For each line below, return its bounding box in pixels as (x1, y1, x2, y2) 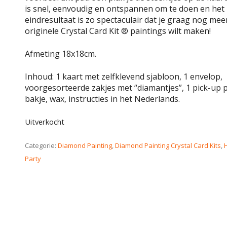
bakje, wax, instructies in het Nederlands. (25, 93, 180, 104)
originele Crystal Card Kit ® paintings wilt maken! (25, 25, 211, 36)
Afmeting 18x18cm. (25, 48, 96, 59)
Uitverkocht (25, 117, 64, 127)
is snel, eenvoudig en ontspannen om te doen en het (25, 3, 224, 14)
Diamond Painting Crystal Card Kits (115, 141, 221, 150)
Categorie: (25, 141, 58, 150)
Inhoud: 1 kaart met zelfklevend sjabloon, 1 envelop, (25, 71, 222, 82)
